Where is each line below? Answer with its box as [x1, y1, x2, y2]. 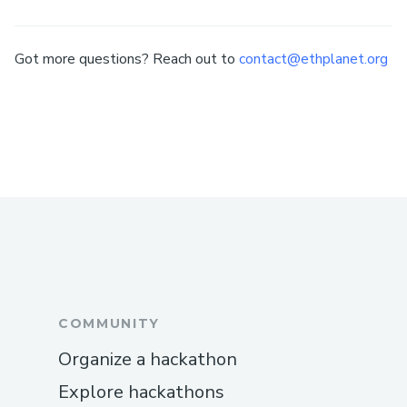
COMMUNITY [58, 315, 161, 333]
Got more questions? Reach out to [15, 48, 235, 69]
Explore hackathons [58, 380, 224, 405]
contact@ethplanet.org [239, 48, 388, 69]
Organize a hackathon [58, 347, 237, 372]
